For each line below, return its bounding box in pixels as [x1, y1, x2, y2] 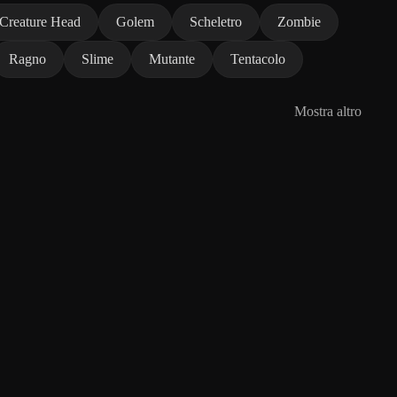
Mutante [149, 51, 195, 66]
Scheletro [190, 13, 242, 29]
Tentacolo [230, 51, 285, 66]
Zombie [277, 13, 321, 29]
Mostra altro [294, 103, 362, 119]
